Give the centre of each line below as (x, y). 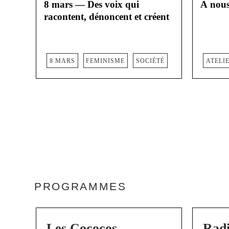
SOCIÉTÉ (150, 61)
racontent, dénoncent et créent (107, 17)
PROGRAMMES (81, 186)
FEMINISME (106, 61)
